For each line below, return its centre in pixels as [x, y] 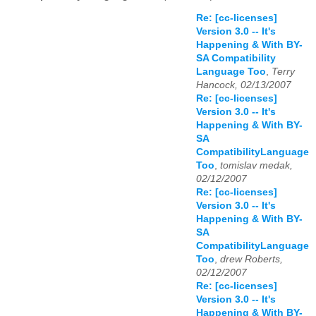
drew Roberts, [251, 260]
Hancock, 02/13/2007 [244, 85]
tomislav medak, [256, 166]
